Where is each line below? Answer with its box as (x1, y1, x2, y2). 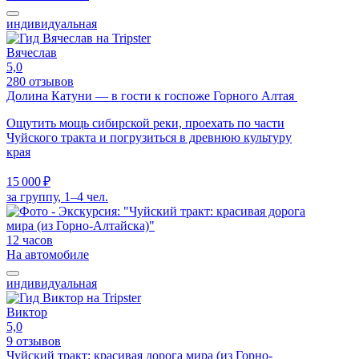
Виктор (6, 305, 47, 319)
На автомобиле (6, 247, 89, 261)
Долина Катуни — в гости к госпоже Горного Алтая (6, 88, 297, 103)
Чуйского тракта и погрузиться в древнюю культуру (6, 130, 292, 144)
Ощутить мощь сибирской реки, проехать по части (6, 115, 284, 130)
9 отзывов (6, 333, 61, 348)
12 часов (6, 232, 53, 247)
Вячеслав (6, 45, 57, 59)
